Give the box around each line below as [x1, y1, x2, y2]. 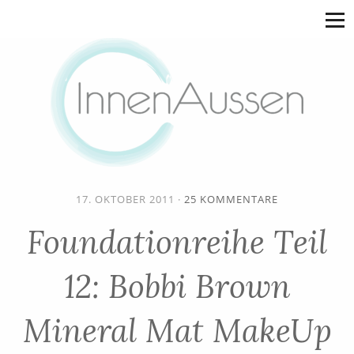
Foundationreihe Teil [27, 221, 327, 262]
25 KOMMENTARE [184, 192, 278, 206]
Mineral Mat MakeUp [22, 310, 332, 351]
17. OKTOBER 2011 [76, 192, 175, 206]
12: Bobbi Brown [63, 265, 291, 307]
